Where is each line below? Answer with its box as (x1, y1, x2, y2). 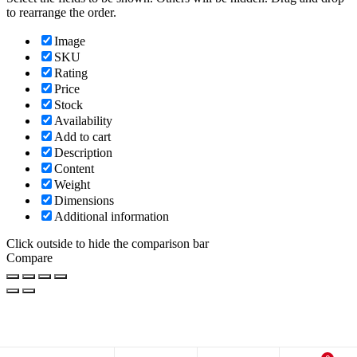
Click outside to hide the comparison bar (6, 236, 209, 250)
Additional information (54, 209, 169, 223)
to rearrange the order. (6, 5, 116, 19)
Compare (6, 250, 53, 265)
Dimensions (54, 193, 114, 207)
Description (54, 145, 112, 159)
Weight (54, 177, 90, 191)
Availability (54, 113, 112, 127)
